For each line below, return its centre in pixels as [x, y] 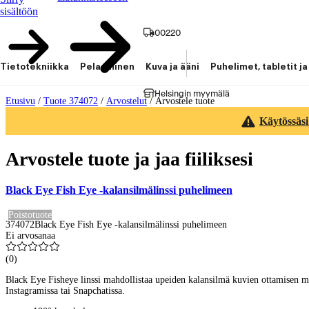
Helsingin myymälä [192, 93]
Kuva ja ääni [172, 67]
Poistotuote [30, 215]
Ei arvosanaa [30, 236]
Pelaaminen [107, 67]
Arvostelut [127, 101]
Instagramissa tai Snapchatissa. [65, 291]
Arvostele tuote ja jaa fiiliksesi [129, 159]
